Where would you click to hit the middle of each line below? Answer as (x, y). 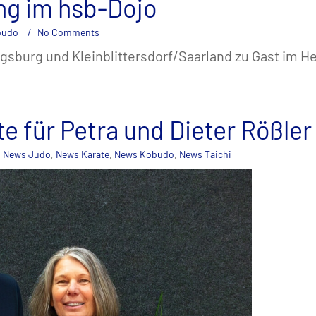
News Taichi (205, 154)
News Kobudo (144, 154)
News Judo (27, 154)
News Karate (83, 154)
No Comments (68, 32)
